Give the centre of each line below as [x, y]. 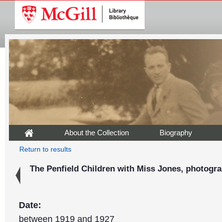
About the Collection [97, 133]
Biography [176, 133]
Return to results [45, 149]
